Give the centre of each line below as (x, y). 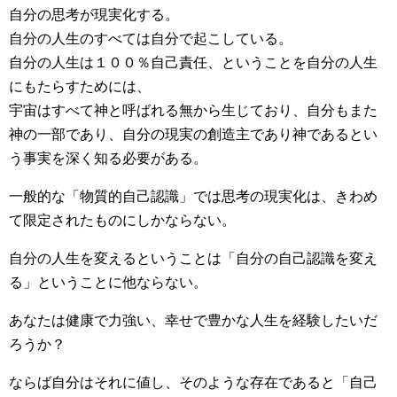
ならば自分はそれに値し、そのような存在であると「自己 (193, 382)
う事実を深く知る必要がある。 (108, 158)
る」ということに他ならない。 (108, 282)
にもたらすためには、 (80, 86)
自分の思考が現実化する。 (94, 15)
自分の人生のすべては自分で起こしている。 (151, 39)
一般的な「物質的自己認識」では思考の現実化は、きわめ (193, 196)
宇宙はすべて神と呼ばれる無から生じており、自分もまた (193, 110)
